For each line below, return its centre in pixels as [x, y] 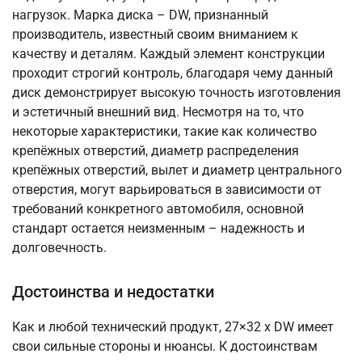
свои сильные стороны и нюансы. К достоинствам [165, 347]
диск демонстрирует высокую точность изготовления [177, 93]
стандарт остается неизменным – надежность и [158, 229]
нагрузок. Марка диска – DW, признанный [140, 15]
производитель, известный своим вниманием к [155, 35]
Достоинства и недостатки [113, 292]
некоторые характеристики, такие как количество [164, 132]
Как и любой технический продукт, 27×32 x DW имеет [173, 327]
